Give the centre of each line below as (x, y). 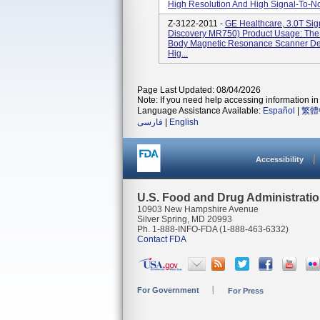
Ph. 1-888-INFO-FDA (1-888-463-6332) (213, 229)
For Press (246, 291)
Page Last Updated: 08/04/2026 (199, 90)
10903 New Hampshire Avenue (198, 209)
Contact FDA (162, 239)
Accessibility (280, 159)
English (184, 122)
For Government (168, 290)
